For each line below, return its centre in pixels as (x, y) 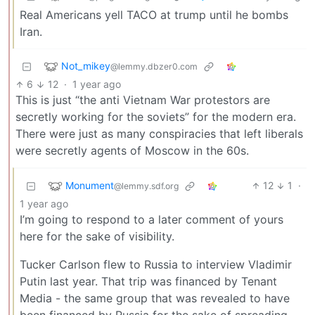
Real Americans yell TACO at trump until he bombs (154, 15)
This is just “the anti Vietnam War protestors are (143, 100)
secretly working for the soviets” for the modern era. (156, 117)
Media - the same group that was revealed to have (155, 298)
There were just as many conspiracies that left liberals (159, 134)
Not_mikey (86, 65)
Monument (90, 185)
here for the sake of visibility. (97, 237)
